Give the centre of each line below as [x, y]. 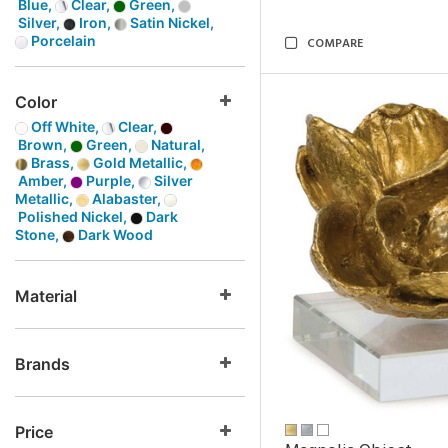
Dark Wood [114, 234]
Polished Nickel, [72, 216]
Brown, [42, 144]
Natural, [176, 144]
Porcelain [62, 40]
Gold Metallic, [140, 162]
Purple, [110, 180]
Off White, [65, 126]
